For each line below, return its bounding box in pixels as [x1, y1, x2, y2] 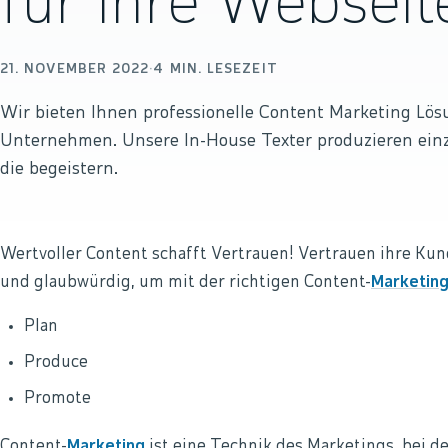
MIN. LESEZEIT [164, 63, 278, 77]
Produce [24, 354, 88, 372]
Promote [24, 390, 91, 408]
